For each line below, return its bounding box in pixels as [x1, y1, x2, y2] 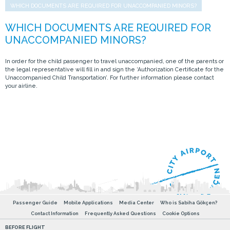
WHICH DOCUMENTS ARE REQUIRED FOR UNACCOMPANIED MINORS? [10, 3, 197, 9]
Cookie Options [162, 210, 200, 216]
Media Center [119, 199, 154, 205]
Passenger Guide [13, 199, 57, 205]
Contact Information [30, 210, 79, 216]
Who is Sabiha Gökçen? [160, 199, 217, 205]
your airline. [5, 83, 37, 89]
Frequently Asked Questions [84, 210, 156, 216]
